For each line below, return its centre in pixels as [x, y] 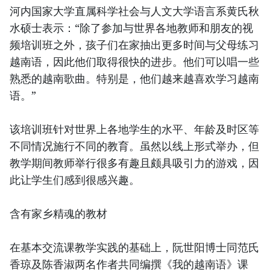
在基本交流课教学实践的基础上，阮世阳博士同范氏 [134, 247]
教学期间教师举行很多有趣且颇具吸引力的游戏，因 [134, 163]
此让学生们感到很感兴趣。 [75, 180]
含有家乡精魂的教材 [58, 213]
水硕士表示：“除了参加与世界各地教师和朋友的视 [131, 28]
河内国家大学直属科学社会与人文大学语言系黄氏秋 [134, 11]
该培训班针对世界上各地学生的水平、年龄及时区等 [134, 129]
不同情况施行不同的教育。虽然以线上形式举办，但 [134, 146]
